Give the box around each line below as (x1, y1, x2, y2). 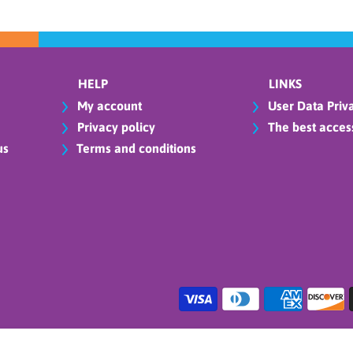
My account (74, 98, 143, 113)
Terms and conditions (76, 141, 197, 156)
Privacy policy (74, 120, 156, 135)
